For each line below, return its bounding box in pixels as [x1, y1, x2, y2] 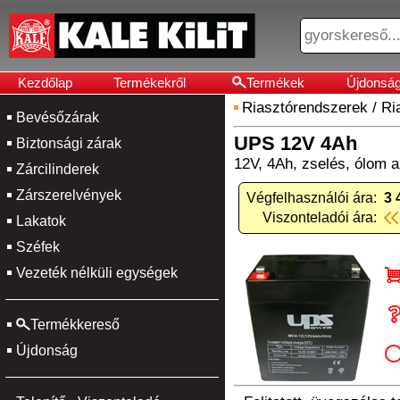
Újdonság [16, 343, 78, 358]
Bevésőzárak [16, 110, 99, 125]
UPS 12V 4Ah [234, 132, 357, 154]
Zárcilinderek [16, 162, 99, 177]
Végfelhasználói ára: [246, 190, 377, 205]
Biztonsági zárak [16, 136, 121, 151]
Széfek [16, 239, 60, 254]
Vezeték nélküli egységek [16, 265, 178, 280]
